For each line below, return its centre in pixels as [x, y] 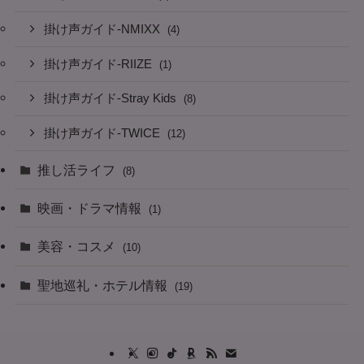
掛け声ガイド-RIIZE [100, 64]
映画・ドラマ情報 [91, 208]
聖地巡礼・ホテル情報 [104, 285]
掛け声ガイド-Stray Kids [112, 99]
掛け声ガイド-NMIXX [104, 29]
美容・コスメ [78, 247]
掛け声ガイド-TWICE [104, 134]
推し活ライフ [78, 170]
